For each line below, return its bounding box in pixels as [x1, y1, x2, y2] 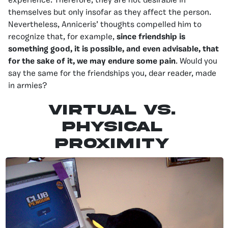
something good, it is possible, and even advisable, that [8, 45, 219, 53]
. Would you [176, 57, 217, 66]
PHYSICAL [62, 119, 162, 134]
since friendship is [117, 33, 185, 41]
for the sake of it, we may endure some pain [8, 57, 176, 66]
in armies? [8, 81, 47, 90]
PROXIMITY [54, 135, 169, 151]
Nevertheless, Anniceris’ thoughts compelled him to [8, 20, 202, 29]
